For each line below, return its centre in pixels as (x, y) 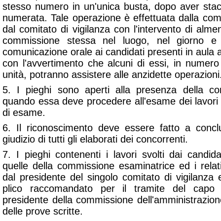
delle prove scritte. (43, 211)
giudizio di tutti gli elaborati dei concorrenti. (95, 139)
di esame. (24, 112)
